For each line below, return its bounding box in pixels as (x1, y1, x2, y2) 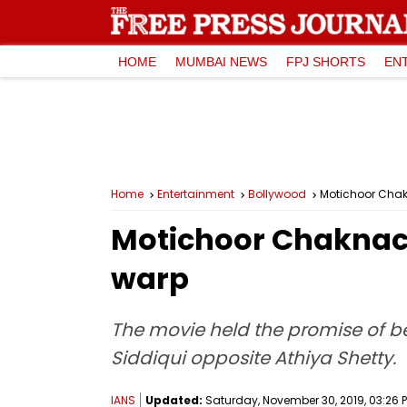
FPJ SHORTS (286, 54, 365, 69)
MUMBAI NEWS (175, 54, 267, 69)
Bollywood (248, 186, 306, 202)
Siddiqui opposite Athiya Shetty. (111, 345, 396, 371)
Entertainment (157, 186, 234, 202)
